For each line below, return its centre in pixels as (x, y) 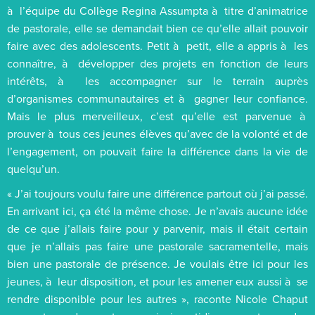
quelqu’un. (33, 168)
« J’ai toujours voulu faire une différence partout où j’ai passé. (157, 193)
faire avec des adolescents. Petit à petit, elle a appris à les (157, 45)
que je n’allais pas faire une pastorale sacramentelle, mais (157, 246)
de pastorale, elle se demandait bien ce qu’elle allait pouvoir (157, 28)
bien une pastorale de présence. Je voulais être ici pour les (157, 263)
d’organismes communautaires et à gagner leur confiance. (157, 98)
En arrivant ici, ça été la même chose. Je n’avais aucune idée (157, 211)
